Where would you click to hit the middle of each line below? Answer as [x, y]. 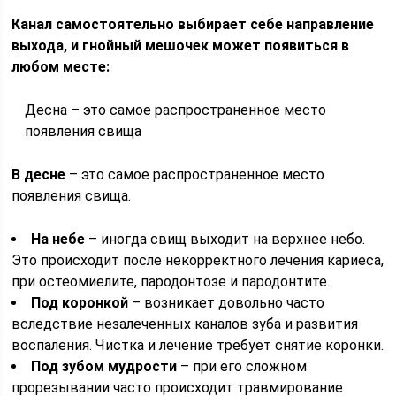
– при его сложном [242, 366]
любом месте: [61, 67]
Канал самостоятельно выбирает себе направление [193, 24]
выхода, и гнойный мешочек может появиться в [181, 46]
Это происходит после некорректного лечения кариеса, [198, 260]
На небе [58, 239]
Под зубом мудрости [104, 366]
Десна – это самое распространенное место [176, 110]
